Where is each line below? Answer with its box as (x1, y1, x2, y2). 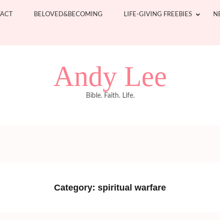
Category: (54, 182, 98, 192)
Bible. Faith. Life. (85, 92, 135, 99)
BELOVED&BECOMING (34, 11, 103, 18)
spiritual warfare (98, 182, 166, 192)
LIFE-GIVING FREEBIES (124, 11, 192, 18)
